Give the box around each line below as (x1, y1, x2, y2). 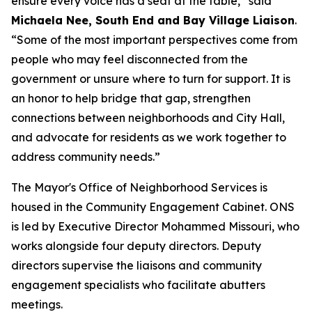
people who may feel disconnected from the (11, 52, 248, 66)
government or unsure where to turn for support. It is (11, 72, 290, 86)
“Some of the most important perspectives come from (11, 33, 297, 47)
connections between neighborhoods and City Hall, (11, 111, 285, 125)
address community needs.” (11, 150, 160, 164)
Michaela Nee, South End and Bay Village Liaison (11, 13, 295, 27)
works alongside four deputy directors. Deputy (11, 239, 261, 253)
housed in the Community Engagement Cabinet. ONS (11, 200, 295, 214)
